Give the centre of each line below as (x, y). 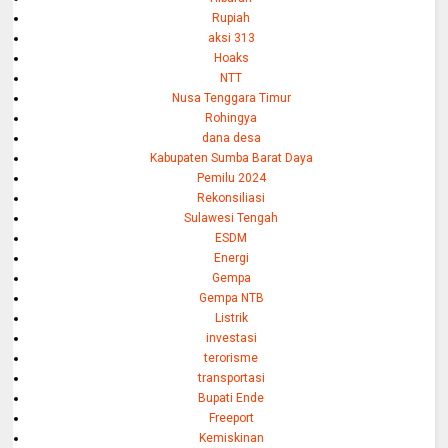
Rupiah (231, 18)
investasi (231, 338)
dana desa (231, 138)
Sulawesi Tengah (231, 218)
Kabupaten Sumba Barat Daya (231, 158)
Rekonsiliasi (231, 198)
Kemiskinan (231, 438)
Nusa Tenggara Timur (231, 98)
